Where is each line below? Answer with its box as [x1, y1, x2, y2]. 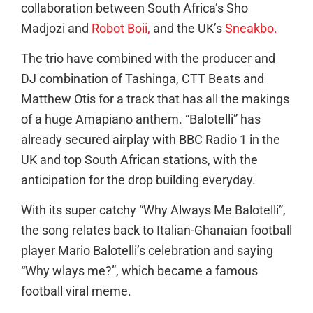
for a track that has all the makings [99, 92, 289, 106]
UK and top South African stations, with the [21, 152, 258, 167]
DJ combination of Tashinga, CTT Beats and [21, 71, 264, 86]
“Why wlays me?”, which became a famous [21, 264, 258, 279]
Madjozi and [21, 21, 92, 36]
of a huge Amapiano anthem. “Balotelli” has [21, 112, 261, 126]
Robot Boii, [92, 21, 150, 36]
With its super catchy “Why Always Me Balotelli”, [21, 203, 286, 218]
